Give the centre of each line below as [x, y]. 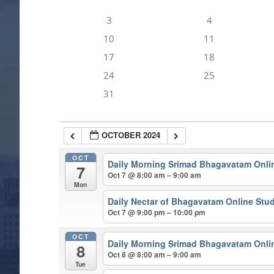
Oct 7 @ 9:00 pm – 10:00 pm [157, 213]
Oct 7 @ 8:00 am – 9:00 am [155, 175]
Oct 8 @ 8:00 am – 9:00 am [155, 254]
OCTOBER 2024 [131, 135]
